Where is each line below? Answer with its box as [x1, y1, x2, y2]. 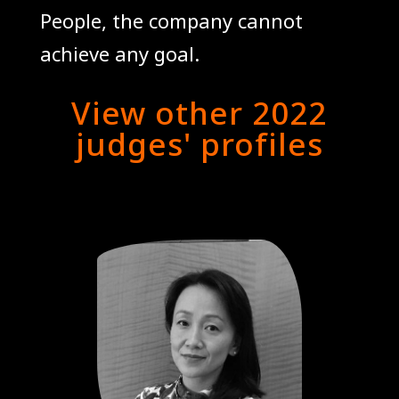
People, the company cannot [39, 6, 303, 34]
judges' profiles [75, 122, 323, 165]
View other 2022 [71, 91, 328, 134]
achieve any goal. [39, 39, 199, 67]
